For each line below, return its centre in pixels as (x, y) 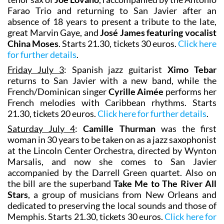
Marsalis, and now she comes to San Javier (112, 161)
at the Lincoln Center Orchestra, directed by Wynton (112, 150)
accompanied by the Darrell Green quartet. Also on (112, 172)
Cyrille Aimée (136, 91)
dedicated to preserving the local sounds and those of (112, 205)
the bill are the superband (60, 183)
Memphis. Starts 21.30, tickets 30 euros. (86, 216)
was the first (186, 128)
